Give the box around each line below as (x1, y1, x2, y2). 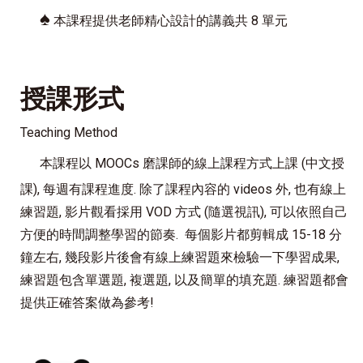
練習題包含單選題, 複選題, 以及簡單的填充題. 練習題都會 (20, 271, 348, 288)
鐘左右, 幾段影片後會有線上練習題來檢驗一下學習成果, (20, 249, 340, 265)
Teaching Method (20, 124, 117, 140)
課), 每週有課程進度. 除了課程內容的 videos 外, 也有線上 (20, 181, 346, 197)
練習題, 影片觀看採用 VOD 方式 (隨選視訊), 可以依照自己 (20, 203, 348, 220)
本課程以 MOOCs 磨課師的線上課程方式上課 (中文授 (40, 155, 344, 171)
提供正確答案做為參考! (20, 294, 154, 310)
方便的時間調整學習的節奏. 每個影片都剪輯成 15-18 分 (20, 226, 342, 242)
